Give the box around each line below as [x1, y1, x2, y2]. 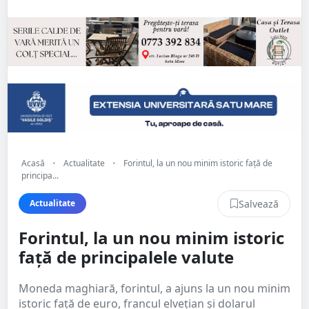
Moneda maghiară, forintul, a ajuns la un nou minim [19, 280, 290, 296]
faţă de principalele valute [19, 245, 234, 268]
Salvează [239, 197, 279, 210]
